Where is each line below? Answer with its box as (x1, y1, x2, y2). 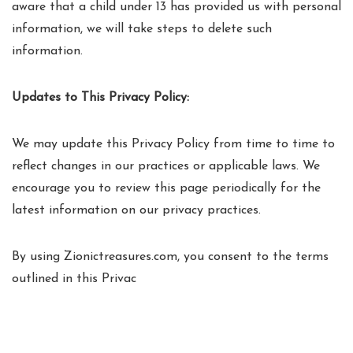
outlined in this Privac (12, 273, 136, 285)
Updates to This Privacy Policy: (12, 91, 189, 104)
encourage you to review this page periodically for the (12, 182, 321, 195)
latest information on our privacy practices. (12, 204, 261, 217)
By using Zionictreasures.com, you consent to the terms (12, 251, 329, 263)
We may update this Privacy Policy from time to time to (12, 138, 335, 150)
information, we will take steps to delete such (12, 23, 272, 35)
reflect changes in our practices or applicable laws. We (12, 160, 320, 173)
